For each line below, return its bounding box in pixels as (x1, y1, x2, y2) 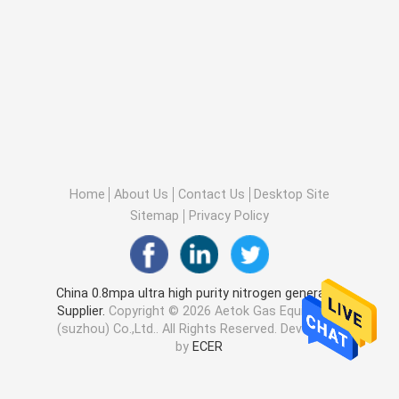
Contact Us (177, 186, 245, 201)
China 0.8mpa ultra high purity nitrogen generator (55, 286, 343, 301)
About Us (114, 186, 169, 201)
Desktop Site (254, 186, 330, 201)
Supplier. (56, 304, 109, 319)
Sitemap (130, 208, 180, 224)
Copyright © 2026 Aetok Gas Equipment (108, 304, 342, 319)
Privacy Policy (188, 208, 269, 224)
